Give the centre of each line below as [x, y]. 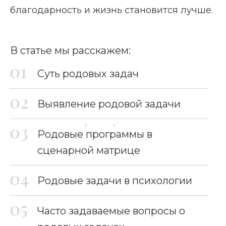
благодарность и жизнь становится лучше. [111, 10]
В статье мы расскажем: [70, 50]
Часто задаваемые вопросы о [111, 211]
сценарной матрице [89, 150]
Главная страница [48, 125]
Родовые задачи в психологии [115, 181]
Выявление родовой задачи [109, 104]
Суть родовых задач [88, 74]
